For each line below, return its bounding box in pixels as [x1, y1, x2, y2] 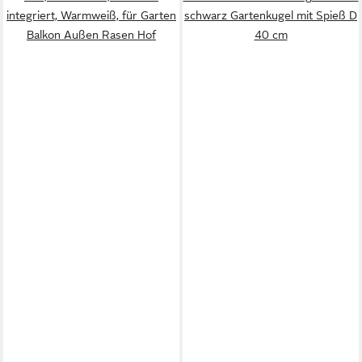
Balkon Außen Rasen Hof [27, 28, 156, 41]
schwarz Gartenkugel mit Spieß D [184, 9, 357, 22]
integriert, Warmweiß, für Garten [6, 9, 176, 22]
